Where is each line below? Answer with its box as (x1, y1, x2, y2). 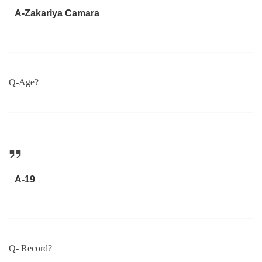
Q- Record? (9, 243, 52, 254)
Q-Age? (9, 77, 39, 88)
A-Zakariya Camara (14, 8, 99, 18)
